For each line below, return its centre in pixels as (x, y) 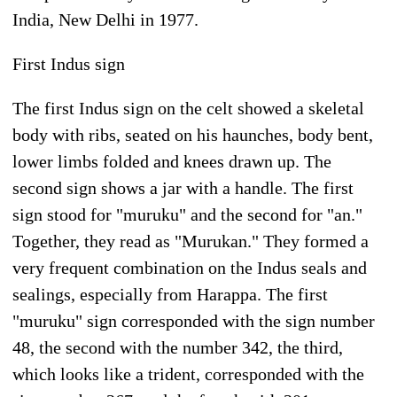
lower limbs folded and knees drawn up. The (172, 161)
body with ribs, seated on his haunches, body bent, (193, 134)
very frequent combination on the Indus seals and (190, 267)
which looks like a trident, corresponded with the (188, 374)
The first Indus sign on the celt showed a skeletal (188, 108)
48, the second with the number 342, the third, (178, 347)
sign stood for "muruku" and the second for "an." (187, 214)
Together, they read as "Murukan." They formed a (191, 241)
